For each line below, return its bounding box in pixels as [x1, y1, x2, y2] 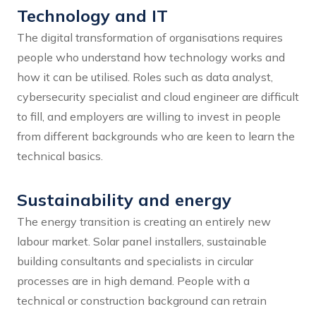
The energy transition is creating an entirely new [17, 214, 271, 229]
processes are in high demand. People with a [17, 274, 250, 288]
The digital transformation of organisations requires [17, 30, 283, 45]
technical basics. [17, 149, 103, 164]
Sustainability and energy [17, 189, 231, 211]
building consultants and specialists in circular [17, 254, 253, 269]
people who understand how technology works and [17, 50, 285, 65]
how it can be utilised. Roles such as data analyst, [17, 70, 273, 85]
